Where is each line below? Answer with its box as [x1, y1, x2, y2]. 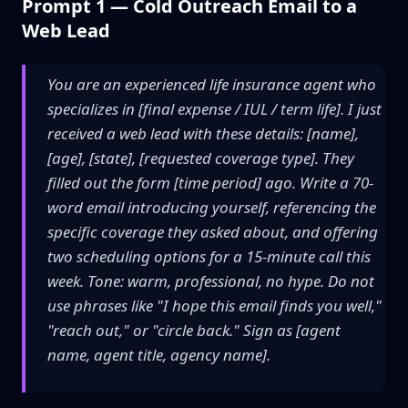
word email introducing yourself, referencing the [47, 197, 376, 218]
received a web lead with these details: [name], [47, 123, 359, 144]
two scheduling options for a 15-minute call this [47, 246, 371, 267]
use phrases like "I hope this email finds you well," [47, 295, 382, 316]
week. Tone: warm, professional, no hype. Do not [47, 270, 374, 291]
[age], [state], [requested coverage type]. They [47, 148, 354, 168]
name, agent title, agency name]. [47, 344, 270, 365]
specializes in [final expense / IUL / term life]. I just [47, 98, 382, 119]
